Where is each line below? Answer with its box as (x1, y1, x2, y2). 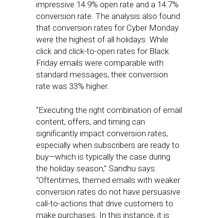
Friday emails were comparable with (36, 58, 163, 68)
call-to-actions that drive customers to (36, 199, 173, 208)
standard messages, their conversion (36, 70, 168, 79)
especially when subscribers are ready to (36, 140, 180, 150)
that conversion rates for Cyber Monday (36, 23, 179, 33)
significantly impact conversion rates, (36, 128, 168, 138)
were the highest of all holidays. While (36, 35, 168, 44)
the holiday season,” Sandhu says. (36, 163, 157, 173)
